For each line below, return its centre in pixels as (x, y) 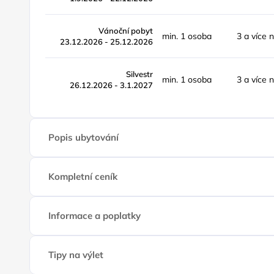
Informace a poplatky (95, 216)
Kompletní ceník (83, 176)
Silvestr (140, 74)
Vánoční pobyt (126, 31)
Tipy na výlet (76, 255)
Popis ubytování (84, 137)
